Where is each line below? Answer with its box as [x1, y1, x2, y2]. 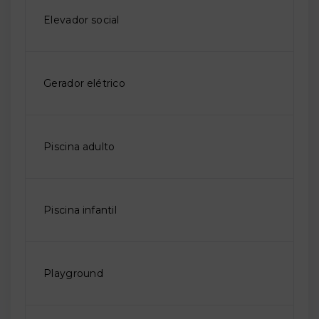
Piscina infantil [43, 204, 117, 217]
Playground [43, 267, 103, 281]
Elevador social [43, 14, 120, 27]
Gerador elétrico [43, 77, 126, 90]
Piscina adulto [43, 140, 115, 154]
